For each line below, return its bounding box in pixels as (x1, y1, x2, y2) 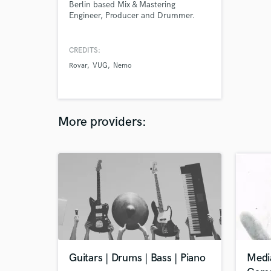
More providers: (58, 114, 146, 129)
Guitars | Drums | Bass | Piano (69, 252, 206, 264)
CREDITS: (69, 46, 100, 55)
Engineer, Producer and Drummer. (69, 10, 195, 21)
